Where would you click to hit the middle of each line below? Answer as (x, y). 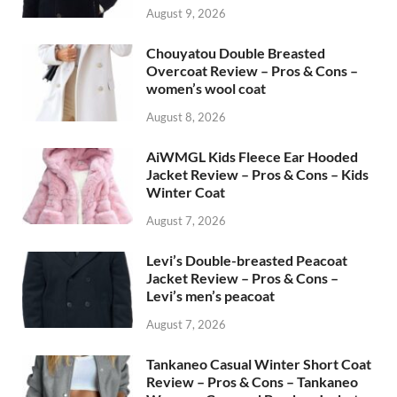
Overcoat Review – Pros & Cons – (252, 71)
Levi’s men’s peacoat (210, 296)
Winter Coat (186, 192)
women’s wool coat (206, 89)
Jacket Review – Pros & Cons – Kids (257, 175)
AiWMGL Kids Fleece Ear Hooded (252, 157)
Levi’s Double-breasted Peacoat (247, 261)
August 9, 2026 (186, 14)
